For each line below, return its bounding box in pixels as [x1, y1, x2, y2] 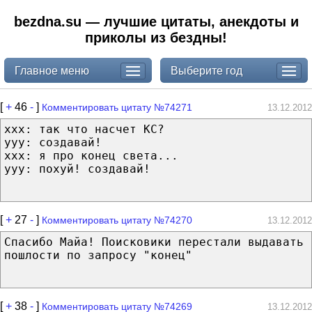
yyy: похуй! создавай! [4, 162, 150, 175]
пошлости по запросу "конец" [4, 248, 192, 262]
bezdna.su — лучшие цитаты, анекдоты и [13, 14, 299, 29]
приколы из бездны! [85, 30, 227, 45]
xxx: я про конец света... [4, 148, 178, 162]
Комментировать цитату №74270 [42, 214, 192, 226]
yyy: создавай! [4, 135, 102, 149]
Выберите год [170, 64, 242, 77]
